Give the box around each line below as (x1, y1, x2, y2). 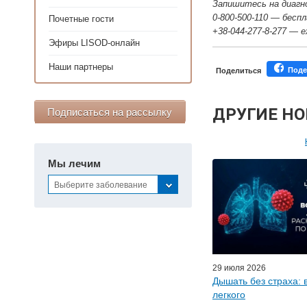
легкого (212, 288, 245, 300)
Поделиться (216, 66, 261, 75)
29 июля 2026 (212, 262, 266, 273)
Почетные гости (49, 14, 114, 24)
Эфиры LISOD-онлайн (49, 38, 140, 48)
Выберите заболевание (54, 180, 147, 190)
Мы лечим (48, 158, 101, 169)
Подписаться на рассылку (47, 106, 173, 118)
